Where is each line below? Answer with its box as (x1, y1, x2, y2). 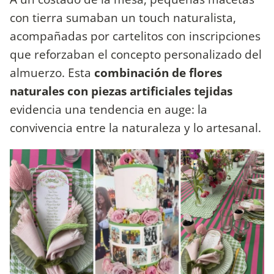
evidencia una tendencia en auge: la (10, 101, 207, 118)
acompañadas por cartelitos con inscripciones (10, 28, 261, 45)
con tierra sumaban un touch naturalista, (10, 9, 236, 26)
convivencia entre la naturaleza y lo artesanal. (10, 119, 264, 136)
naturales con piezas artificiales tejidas (10, 83, 232, 100)
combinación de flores (94, 64, 222, 81)
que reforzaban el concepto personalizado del (10, 46, 262, 63)
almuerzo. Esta (10, 64, 94, 81)
